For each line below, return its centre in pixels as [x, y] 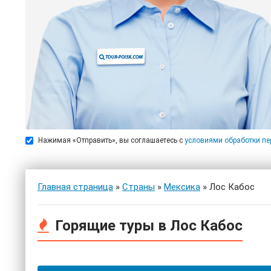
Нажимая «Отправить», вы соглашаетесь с [110, 141]
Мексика [182, 187]
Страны [139, 187]
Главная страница [75, 187]
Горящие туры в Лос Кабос [149, 226]
